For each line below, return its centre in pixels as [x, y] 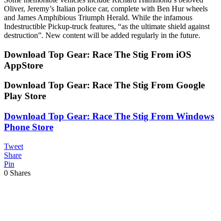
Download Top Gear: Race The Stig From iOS [98, 54]
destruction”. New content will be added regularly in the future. [102, 35]
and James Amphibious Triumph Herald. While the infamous [98, 17]
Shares [20, 173]
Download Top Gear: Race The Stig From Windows [109, 116]
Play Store [25, 96]
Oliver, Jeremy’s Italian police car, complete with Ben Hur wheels [106, 8]
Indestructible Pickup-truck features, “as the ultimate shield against [107, 26]
